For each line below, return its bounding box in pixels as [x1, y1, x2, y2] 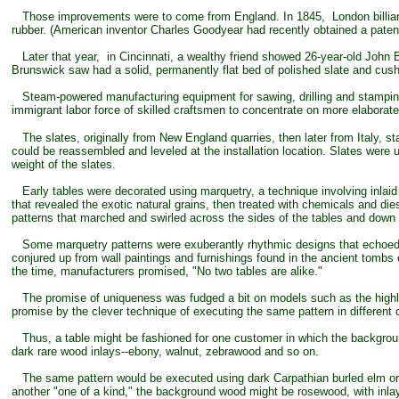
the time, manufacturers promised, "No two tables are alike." [12, 265, 322, 278]
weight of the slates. [12, 158, 116, 171]
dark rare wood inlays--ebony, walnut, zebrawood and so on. [12, 345, 319, 358]
